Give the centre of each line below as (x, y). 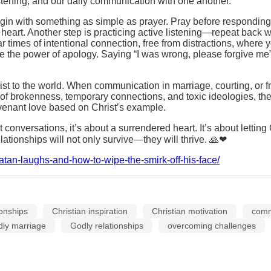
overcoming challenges (211, 226)
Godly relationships (106, 226)
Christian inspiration (90, 211)
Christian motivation (189, 211)
